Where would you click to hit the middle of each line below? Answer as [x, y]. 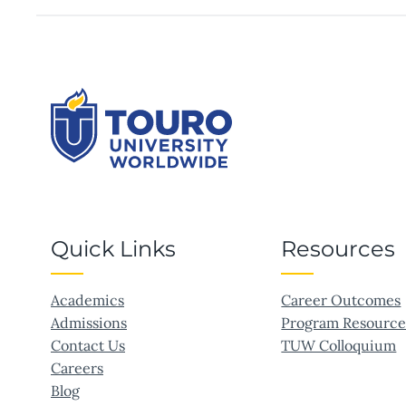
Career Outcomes [341, 300]
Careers [77, 368]
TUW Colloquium [339, 345]
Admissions [89, 323]
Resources [338, 249]
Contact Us [88, 345]
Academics [87, 300]
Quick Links [113, 249]
